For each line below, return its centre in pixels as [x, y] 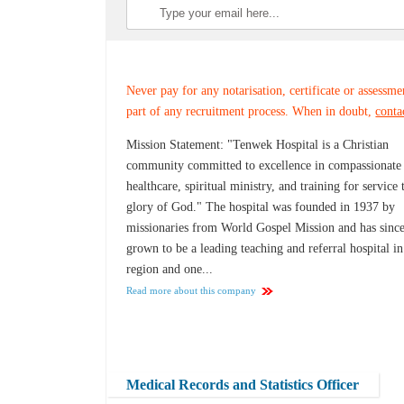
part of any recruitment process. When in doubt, [251, 112]
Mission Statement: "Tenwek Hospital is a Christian [258, 145]
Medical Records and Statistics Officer [243, 384]
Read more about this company [192, 291]
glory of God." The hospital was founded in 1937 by [261, 207]
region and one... [170, 270]
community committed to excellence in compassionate [264, 166]
